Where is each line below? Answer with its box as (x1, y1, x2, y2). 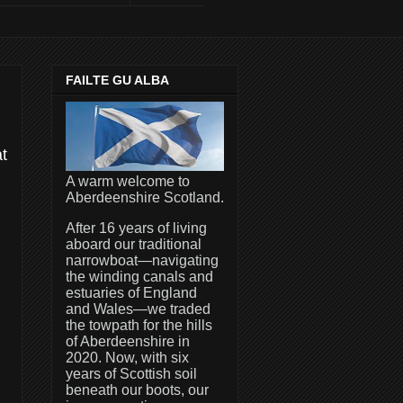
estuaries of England (66, 284, 197, 300)
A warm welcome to (66, 173, 190, 189)
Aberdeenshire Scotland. (66, 189, 224, 205)
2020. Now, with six (66, 349, 189, 365)
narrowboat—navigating (66, 252, 219, 268)
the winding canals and (66, 268, 213, 284)
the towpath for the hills (66, 317, 212, 333)
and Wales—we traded (66, 300, 210, 317)
